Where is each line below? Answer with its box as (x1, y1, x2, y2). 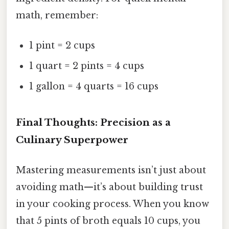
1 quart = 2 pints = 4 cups (29, 60, 145, 72)
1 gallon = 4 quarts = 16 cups (29, 81, 159, 93)
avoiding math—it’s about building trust (16, 181, 203, 193)
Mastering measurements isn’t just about (16, 165, 206, 176)
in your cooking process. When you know (16, 198, 209, 210)
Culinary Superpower (16, 133, 128, 146)
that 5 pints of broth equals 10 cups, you (16, 215, 200, 227)
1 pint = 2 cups (29, 40, 96, 52)
